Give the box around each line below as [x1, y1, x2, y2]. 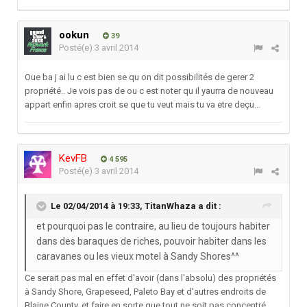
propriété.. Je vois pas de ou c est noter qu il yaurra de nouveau [25, 86, 273, 97]
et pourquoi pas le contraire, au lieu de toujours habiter [36, 221, 270, 232]
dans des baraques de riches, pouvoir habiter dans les [36, 236, 267, 247]
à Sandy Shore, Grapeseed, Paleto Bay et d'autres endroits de [25, 286, 266, 297]
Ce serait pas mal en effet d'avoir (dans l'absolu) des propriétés [25, 273, 276, 284]
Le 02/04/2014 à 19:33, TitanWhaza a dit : [51, 201, 221, 212]
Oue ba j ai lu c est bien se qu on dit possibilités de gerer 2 [25, 72, 254, 83]
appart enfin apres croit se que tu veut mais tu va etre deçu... [25, 99, 260, 110]
